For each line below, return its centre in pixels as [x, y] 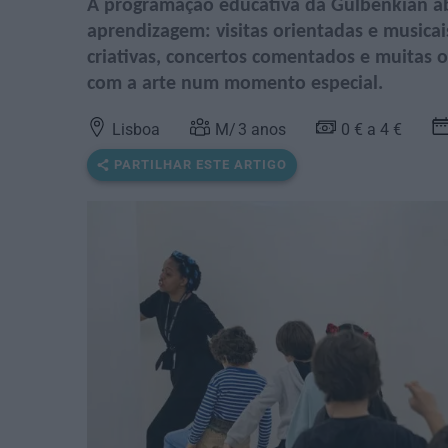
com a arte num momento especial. [235, 84]
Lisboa [136, 130]
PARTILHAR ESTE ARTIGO [200, 165]
